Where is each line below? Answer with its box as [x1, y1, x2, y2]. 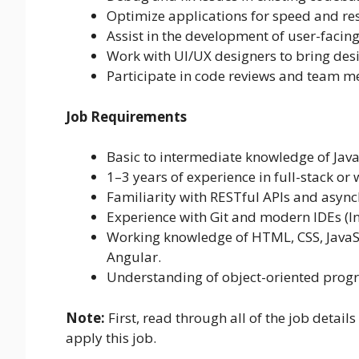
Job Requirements [66, 107, 187, 126]
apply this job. [66, 328, 156, 347]
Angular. [107, 248, 161, 267]
